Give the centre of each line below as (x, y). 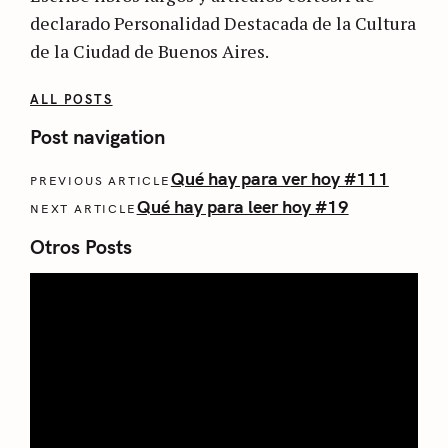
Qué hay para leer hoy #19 (242, 207)
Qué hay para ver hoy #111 (279, 179)
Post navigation (97, 137)
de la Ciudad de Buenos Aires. (149, 50)
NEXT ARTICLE (83, 209)
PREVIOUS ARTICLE (100, 181)
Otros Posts (81, 246)
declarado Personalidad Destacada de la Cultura (223, 22)
